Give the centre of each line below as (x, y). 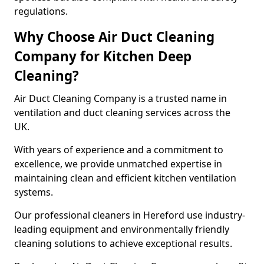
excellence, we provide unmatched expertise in (118, 164)
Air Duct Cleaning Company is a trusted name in (121, 98)
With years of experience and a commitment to (119, 150)
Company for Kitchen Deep (103, 56)
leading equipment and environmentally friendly (122, 229)
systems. (35, 192)
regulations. (41, 11)
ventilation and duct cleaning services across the (122, 113)
